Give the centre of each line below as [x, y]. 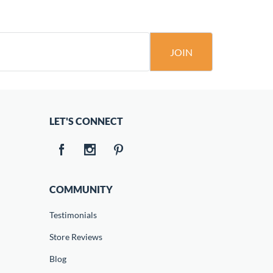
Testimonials [73, 215]
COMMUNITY [81, 189]
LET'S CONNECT [86, 121]
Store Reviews [76, 237]
